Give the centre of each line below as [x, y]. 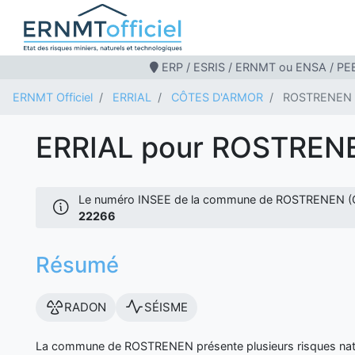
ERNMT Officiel [53, 97]
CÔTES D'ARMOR [217, 97]
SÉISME [166, 307]
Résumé [77, 265]
